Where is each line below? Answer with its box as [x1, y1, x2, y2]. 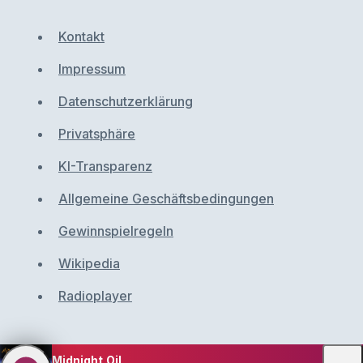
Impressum [58, 61, 126, 77]
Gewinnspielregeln [58, 223, 173, 239]
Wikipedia [58, 255, 120, 271]
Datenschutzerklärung [58, 93, 193, 109]
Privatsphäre [58, 126, 135, 142]
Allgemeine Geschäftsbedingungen [58, 190, 274, 207]
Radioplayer [58, 288, 132, 304]
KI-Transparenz [58, 158, 152, 174]
